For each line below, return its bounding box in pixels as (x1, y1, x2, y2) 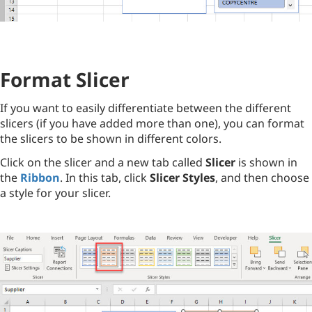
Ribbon (20, 170, 60, 186)
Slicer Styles (150, 170, 215, 186)
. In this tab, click (60, 170, 150, 186)
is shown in (235, 155, 297, 171)
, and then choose (215, 170, 309, 186)
